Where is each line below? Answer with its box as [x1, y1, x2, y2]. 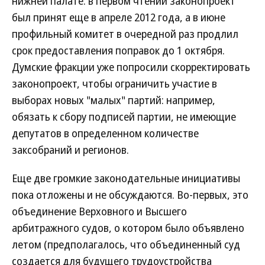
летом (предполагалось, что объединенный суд [12, 237, 240, 251]
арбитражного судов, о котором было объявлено [12, 221, 244, 235]
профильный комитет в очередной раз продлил [12, 27, 238, 41]
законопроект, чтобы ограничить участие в [12, 76, 217, 91]
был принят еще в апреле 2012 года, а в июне [12, 10, 225, 24]
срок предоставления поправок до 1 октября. [12, 43, 225, 57]
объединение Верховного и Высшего [12, 204, 187, 218]
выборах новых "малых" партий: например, [12, 93, 215, 107]
